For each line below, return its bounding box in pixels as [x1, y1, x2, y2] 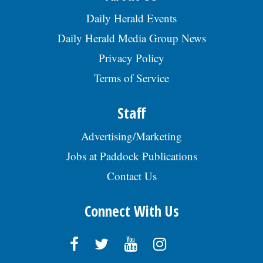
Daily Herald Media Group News [57, 31, 206, 46]
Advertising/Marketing [81, 129, 182, 144]
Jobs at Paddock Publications [66, 149, 197, 164]
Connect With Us [84, 201, 179, 221]
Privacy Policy [99, 50, 164, 66]
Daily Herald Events [86, 11, 177, 26]
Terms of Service [94, 70, 169, 86]
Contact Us [106, 168, 157, 184]
